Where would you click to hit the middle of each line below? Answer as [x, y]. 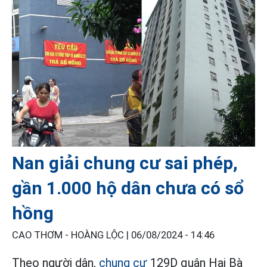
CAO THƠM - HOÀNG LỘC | [72, 235]
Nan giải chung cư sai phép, [125, 163]
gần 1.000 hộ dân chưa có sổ [128, 188]
